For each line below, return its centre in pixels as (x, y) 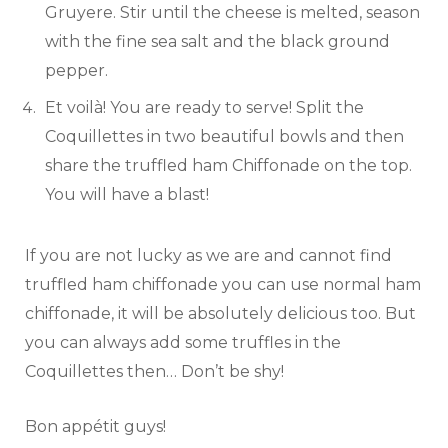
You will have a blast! (127, 195)
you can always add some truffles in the (183, 343)
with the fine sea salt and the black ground (217, 42)
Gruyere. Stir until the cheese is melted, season (232, 13)
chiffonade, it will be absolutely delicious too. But (220, 314)
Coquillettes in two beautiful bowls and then (224, 137)
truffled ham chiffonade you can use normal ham (223, 285)
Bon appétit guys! (95, 427)
